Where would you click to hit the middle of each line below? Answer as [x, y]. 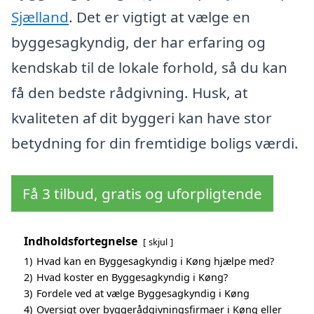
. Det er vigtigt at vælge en [159, 17]
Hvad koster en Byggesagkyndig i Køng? [132, 278]
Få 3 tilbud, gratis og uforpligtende [142, 194]
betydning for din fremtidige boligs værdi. [155, 143]
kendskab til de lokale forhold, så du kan [149, 68]
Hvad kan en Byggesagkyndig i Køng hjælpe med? [155, 261]
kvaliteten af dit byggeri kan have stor [142, 118]
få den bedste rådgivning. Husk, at [130, 93]
